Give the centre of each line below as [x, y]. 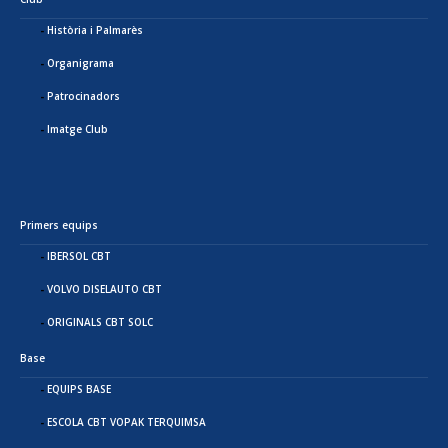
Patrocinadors [83, 96]
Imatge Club [77, 129]
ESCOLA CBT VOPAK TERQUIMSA [126, 422]
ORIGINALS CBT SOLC [100, 322]
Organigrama [80, 63]
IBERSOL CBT [79, 256]
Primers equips [59, 225]
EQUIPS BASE [79, 389]
